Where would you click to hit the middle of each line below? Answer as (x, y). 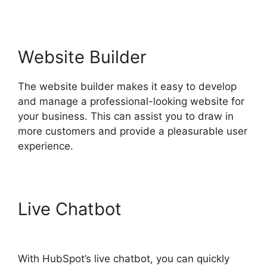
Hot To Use (172, 209)
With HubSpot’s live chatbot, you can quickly (124, 258)
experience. (46, 146)
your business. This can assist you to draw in (126, 116)
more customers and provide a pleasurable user (133, 131)
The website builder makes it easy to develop (127, 86)
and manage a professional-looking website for (131, 101)
